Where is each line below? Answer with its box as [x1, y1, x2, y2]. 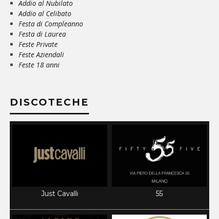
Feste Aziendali [19, 50, 64, 60]
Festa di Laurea [19, 29, 66, 39]
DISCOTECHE [10, 96, 89, 109]
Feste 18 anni [19, 60, 60, 70]
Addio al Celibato [19, 9, 71, 19]
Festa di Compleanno [19, 19, 83, 29]
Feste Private [19, 40, 60, 49]
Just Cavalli [41, 189, 78, 198]
